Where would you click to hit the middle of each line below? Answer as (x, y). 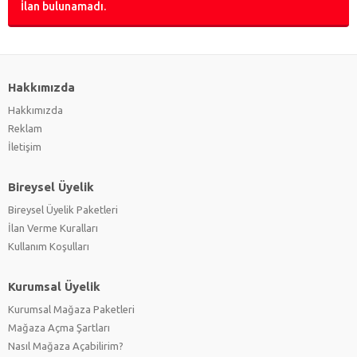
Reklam (25, 128)
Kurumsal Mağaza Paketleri (71, 309)
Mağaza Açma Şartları (59, 328)
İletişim (25, 147)
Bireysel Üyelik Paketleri (63, 210)
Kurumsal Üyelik (54, 286)
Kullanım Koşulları (49, 246)
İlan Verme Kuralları (53, 228)
